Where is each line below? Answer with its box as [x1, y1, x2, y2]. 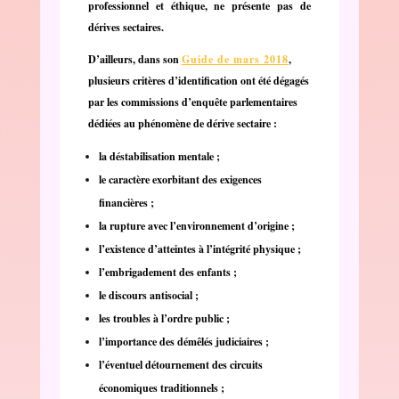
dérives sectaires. [87, 19, 167, 35]
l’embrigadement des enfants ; [98, 264, 237, 280]
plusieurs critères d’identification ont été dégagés [87, 72, 309, 88]
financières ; [98, 194, 154, 210]
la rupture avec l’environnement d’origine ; [98, 217, 295, 233]
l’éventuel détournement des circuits [98, 356, 263, 372]
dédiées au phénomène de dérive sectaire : [87, 115, 277, 131]
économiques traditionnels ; [98, 379, 224, 395]
